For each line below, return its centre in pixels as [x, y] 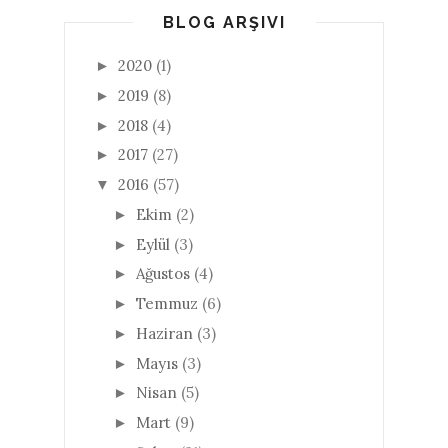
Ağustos [163, 274]
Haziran [164, 333]
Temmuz [167, 304]
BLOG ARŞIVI [224, 23]
